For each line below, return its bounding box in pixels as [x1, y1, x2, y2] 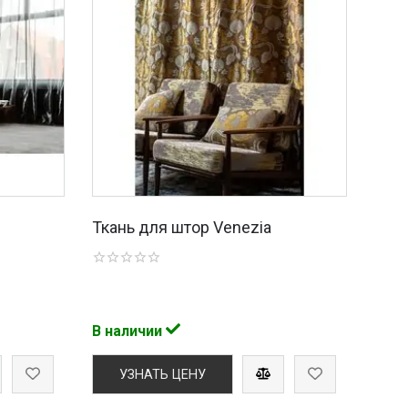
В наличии [92, 321, 167, 340]
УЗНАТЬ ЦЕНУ [118, 366, 207, 382]
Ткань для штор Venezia [92, 217, 272, 237]
